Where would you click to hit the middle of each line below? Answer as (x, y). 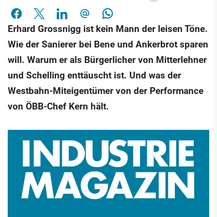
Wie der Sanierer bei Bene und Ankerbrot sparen (108, 45)
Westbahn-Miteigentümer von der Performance (106, 91)
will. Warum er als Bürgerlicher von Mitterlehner (107, 60)
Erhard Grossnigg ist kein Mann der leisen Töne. (108, 29)
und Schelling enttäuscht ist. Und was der (94, 76)
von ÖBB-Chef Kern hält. (58, 107)
